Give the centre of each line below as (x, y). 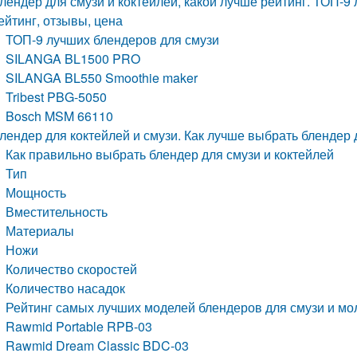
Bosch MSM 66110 (60, 116)
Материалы (40, 231)
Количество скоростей (72, 269)
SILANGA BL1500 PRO (73, 59)
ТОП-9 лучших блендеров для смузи (113, 39)
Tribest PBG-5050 (57, 97)
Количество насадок (66, 288)
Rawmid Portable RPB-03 (79, 326)
